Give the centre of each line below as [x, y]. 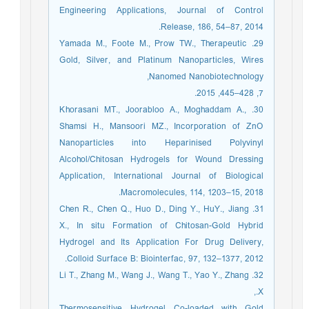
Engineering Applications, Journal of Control [165, 11]
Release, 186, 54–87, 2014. [216, 27]
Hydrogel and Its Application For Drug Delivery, [165, 242]
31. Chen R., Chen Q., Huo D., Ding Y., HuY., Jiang [158, 209]
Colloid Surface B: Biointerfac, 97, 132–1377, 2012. [169, 259]
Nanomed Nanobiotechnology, [210, 77]
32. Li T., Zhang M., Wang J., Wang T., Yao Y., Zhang [158, 276]
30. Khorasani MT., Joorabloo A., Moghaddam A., [157, 110]
